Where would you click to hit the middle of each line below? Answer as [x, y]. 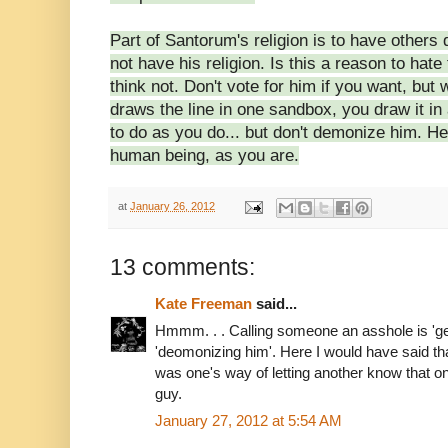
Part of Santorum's [179, 41]
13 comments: [182, 266]
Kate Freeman [203, 303]
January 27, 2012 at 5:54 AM [248, 420]
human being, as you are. [204, 156]
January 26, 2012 [172, 206]
